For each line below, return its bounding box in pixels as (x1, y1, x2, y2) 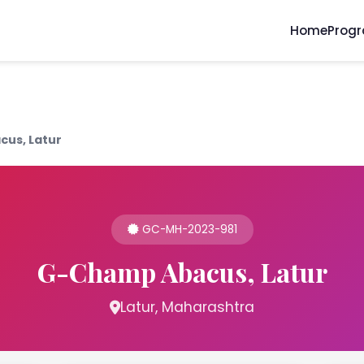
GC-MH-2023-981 (138, 222, 237, 237)
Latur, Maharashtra (120, 297, 254, 317)
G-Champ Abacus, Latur (37, 254, 327, 289)
